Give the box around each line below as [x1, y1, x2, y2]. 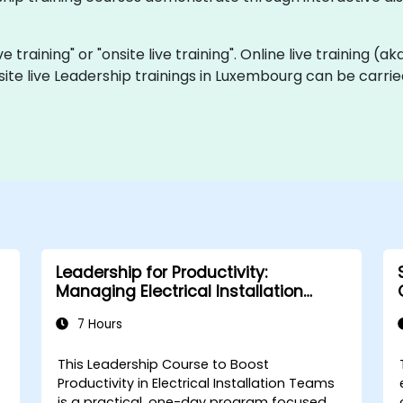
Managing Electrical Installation [55, 280, 303, 302]
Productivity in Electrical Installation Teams [58, 373, 336, 392]
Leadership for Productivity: [55, 261, 267, 283]
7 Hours [73, 315, 122, 333]
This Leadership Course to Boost [58, 354, 270, 373]
